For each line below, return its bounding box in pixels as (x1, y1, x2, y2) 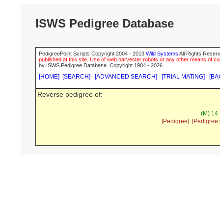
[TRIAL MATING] (162, 73, 205, 81)
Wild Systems (146, 51, 178, 57)
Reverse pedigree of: (37, 90, 103, 99)
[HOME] (39, 73, 59, 81)
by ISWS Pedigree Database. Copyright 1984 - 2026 (39, 62, 163, 69)
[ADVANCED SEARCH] (95, 73, 157, 81)
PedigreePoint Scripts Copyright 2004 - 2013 (39, 51, 146, 57)
